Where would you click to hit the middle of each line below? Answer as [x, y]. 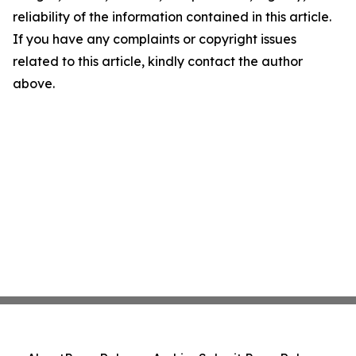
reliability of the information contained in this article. [172, 17]
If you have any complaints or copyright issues [155, 39]
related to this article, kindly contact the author [158, 62]
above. [34, 84]
